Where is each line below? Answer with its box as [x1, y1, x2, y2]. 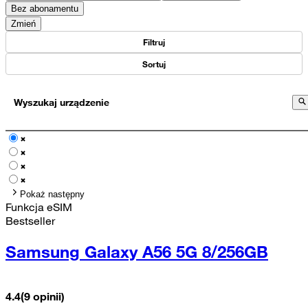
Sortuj [142, 58, 166, 69]
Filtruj [143, 36, 165, 47]
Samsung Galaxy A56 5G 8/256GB [5, 241, 268, 262]
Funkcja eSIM [5, 199, 72, 214]
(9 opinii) [21, 289, 65, 303]
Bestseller [5, 213, 55, 228]
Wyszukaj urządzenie [14, 96, 109, 109]
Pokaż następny [20, 188, 85, 199]
